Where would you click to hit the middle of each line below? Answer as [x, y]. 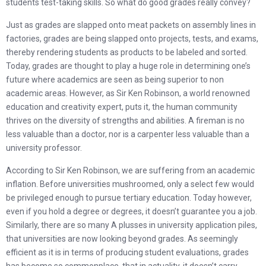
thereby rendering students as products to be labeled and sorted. [127, 52]
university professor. [44, 148]
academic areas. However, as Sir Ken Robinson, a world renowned [128, 93]
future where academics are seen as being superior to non [115, 80]
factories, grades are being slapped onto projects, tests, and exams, [132, 39]
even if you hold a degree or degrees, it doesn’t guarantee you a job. [132, 211]
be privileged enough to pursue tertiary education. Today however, [129, 198]
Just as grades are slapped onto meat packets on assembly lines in [131, 25]
